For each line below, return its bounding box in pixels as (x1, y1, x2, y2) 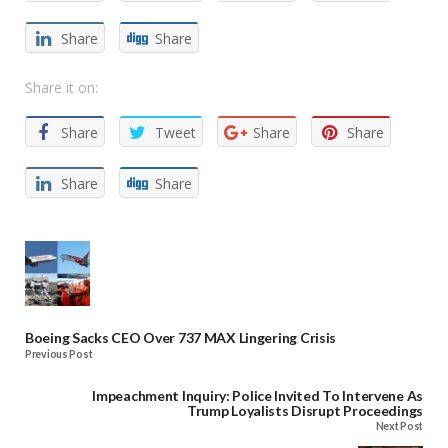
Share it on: (25, 78, 98, 98)
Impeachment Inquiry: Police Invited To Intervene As (92, 386, 423, 404)
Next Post (375, 420, 423, 433)
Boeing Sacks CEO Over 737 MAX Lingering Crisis (25, 329, 337, 347)
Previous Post (25, 347, 93, 360)
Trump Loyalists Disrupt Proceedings (186, 401, 423, 419)
